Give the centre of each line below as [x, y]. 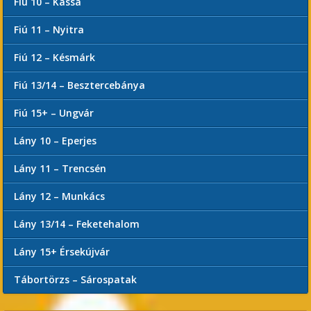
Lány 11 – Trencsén [60, 168]
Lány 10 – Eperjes [56, 141]
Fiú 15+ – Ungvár [54, 113]
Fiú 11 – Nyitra [49, 30]
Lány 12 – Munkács [60, 196]
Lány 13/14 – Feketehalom [77, 224]
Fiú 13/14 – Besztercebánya [80, 85]
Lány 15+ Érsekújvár [62, 252]
